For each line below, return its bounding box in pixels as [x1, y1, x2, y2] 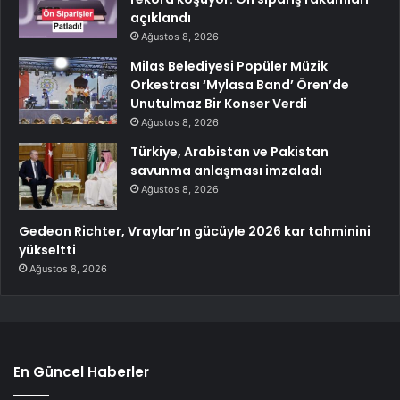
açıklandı [130, 9, 191, 28]
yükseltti [19, 241, 76, 260]
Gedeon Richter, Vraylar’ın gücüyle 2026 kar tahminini [19, 222, 371, 241]
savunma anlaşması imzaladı [130, 162, 322, 180]
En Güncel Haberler [13, 362, 149, 382]
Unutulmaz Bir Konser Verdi [130, 95, 307, 113]
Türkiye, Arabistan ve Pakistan [130, 143, 329, 162]
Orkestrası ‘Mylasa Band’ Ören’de [130, 76, 349, 95]
